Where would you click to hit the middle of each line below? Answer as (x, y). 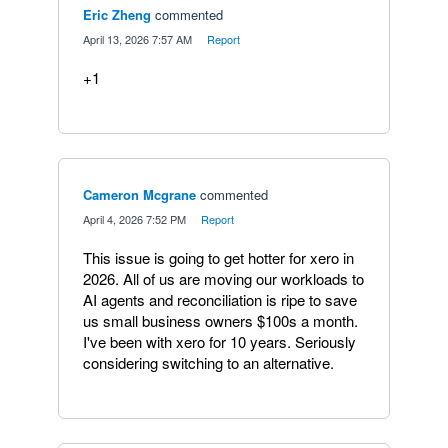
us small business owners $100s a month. (220, 320)
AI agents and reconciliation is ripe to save (220, 299)
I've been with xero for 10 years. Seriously (219, 341)
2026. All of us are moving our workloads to (223, 278)
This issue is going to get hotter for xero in (218, 257)
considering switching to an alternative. (208, 362)
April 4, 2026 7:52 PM (134, 218)
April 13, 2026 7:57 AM (137, 38)
